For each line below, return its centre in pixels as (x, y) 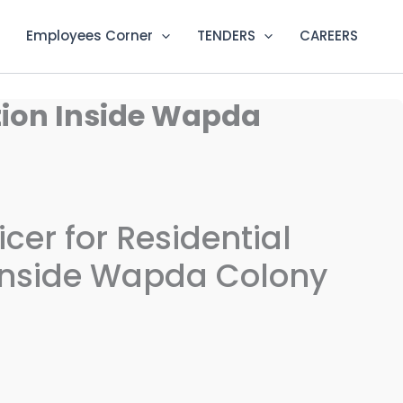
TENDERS (226, 36)
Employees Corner (90, 36)
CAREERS (329, 36)
